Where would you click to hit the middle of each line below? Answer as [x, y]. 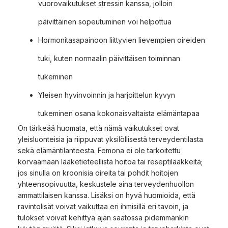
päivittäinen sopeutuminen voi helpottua [105, 21]
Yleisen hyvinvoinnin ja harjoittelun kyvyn [107, 95]
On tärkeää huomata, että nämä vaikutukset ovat [98, 128]
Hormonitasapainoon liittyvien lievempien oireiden [122, 40]
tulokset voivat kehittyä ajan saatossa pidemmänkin [103, 217]
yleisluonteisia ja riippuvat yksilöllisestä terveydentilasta [110, 139]
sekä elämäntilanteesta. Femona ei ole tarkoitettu [99, 150]
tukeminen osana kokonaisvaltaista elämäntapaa [119, 113]
